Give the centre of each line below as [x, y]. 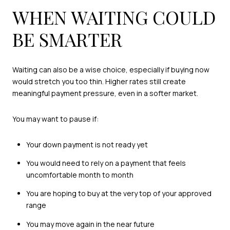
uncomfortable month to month [80, 175]
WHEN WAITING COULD [114, 17]
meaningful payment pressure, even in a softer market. [105, 93]
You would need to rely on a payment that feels [106, 163]
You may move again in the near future [90, 224]
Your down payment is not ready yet [87, 144]
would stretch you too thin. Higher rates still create [99, 82]
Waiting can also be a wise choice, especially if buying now [111, 70]
